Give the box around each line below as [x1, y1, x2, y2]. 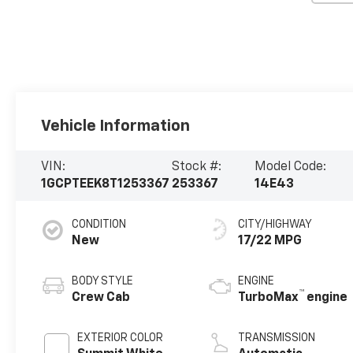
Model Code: [255, 160, 327, 173]
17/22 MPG [238, 234, 303, 247]
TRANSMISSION [238, 332, 316, 344]
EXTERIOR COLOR [77, 332, 164, 344]
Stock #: [171, 160, 221, 173]
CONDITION [72, 218, 127, 230]
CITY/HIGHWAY [238, 218, 313, 230]
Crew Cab [72, 291, 131, 304]
